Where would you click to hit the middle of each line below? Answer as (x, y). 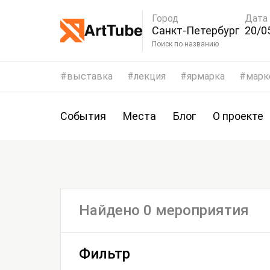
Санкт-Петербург (196, 30)
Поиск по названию (202, 44)
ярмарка (206, 76)
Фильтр (105, 254)
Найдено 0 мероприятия (164, 210)
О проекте (238, 116)
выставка (90, 76)
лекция (150, 76)
